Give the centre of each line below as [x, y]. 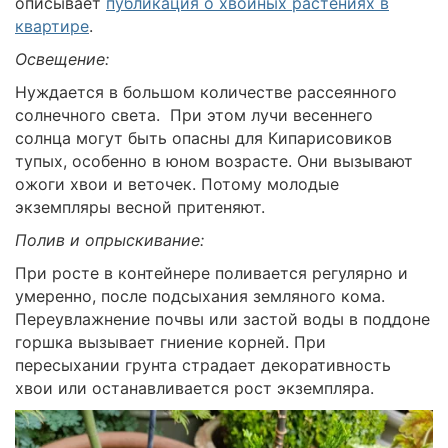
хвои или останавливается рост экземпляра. [197, 387]
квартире [52, 25]
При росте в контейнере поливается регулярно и [211, 272]
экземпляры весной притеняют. [140, 206]
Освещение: [62, 58]
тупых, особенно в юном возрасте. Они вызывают [214, 160]
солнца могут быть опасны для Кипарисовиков [203, 137]
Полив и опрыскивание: [109, 239]
